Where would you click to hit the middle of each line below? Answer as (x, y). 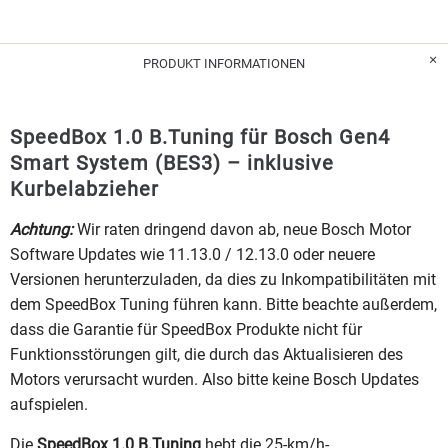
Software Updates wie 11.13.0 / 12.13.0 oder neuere (192, 254)
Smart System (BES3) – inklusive (172, 162)
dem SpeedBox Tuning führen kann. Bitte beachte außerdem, (223, 304)
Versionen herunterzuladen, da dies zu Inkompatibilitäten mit (223, 279)
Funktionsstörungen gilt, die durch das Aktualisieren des (206, 354)
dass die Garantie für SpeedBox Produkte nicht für (186, 329)
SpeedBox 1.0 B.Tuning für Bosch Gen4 (200, 136)
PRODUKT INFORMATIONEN (224, 63)
